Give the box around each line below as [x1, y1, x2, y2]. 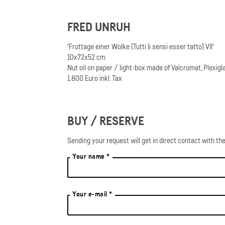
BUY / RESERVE [67, 114, 145, 128]
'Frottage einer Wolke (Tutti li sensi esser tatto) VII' [67, 42, 214, 51]
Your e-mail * [72, 189, 113, 198]
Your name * [72, 152, 110, 160]
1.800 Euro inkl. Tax [67, 73, 123, 82]
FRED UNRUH [67, 20, 131, 34]
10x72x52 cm [67, 52, 106, 61]
